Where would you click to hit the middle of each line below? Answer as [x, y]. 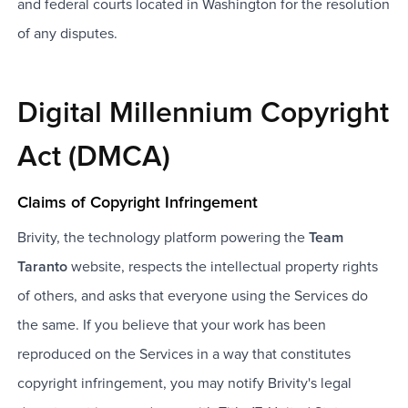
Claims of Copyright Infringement [137, 204]
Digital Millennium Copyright [203, 114]
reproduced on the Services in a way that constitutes [184, 355]
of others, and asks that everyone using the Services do [192, 296]
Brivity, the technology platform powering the [161, 238]
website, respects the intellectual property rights [224, 267]
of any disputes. [67, 34]
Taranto [42, 267]
